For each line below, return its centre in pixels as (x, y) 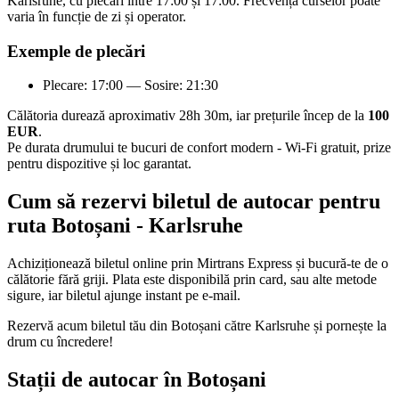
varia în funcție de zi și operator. (97, 16)
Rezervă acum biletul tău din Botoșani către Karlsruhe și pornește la (197, 326)
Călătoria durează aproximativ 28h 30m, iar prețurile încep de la (187, 116)
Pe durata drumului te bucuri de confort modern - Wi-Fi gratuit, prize (199, 148)
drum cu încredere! (60, 342)
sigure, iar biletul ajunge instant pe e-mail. (124, 296)
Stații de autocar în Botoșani (137, 379)
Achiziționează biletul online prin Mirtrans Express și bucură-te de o (198, 264)
